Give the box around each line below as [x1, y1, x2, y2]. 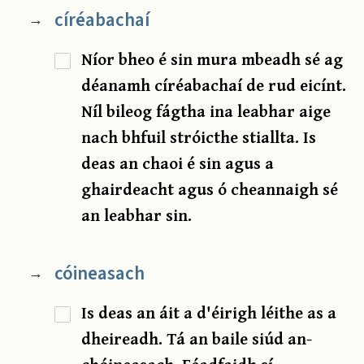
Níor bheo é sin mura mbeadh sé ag [81, 46, 344, 72]
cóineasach [54, 260, 145, 288]
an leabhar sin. [81, 202, 193, 228]
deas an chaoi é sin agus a [81, 150, 275, 176]
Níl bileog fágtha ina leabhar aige [81, 98, 331, 124]
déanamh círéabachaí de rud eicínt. [81, 72, 347, 98]
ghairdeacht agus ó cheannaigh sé [81, 176, 339, 202]
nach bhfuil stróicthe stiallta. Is [81, 124, 317, 150]
